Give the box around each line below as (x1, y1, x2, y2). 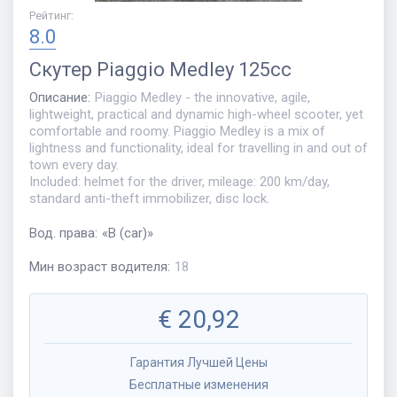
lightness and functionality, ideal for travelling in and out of (29, 140, 368, 157)
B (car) (108, 224, 147, 241)
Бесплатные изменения (128, 378, 269, 393)
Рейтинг (29, 9, 71, 23)
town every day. (29, 157, 119, 174)
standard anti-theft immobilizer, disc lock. (29, 191, 269, 207)
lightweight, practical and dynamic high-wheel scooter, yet (29, 106, 363, 123)
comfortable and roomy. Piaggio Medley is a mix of (29, 123, 325, 140)
